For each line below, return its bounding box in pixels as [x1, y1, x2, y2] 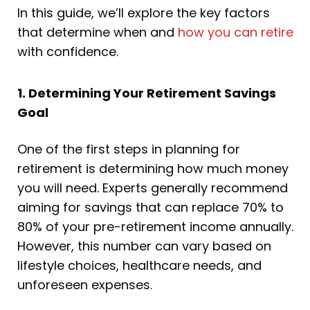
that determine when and [17, 24, 178, 42]
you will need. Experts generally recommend [17, 179, 288, 197]
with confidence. [17, 43, 118, 61]
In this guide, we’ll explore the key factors [17, 4, 270, 22]
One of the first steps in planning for [17, 140, 240, 158]
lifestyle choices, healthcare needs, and [17, 256, 262, 274]
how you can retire [178, 24, 293, 42]
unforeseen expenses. [17, 275, 152, 293]
